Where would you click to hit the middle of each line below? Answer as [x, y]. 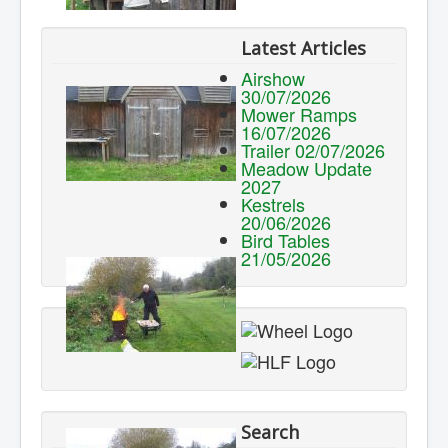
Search [270, 431]
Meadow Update [306, 168]
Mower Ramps [299, 114]
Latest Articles [303, 48]
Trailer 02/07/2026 [313, 150]
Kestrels [273, 204]
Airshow [273, 78]
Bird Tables [285, 240]
